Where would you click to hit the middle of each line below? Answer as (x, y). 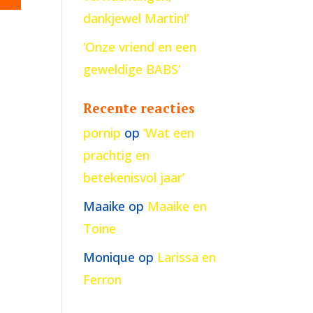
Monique (109, 257)
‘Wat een (169, 133)
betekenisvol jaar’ (134, 177)
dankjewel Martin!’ (136, 18)
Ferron (103, 279)
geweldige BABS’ (132, 69)
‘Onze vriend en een (140, 47)
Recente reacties (139, 108)
